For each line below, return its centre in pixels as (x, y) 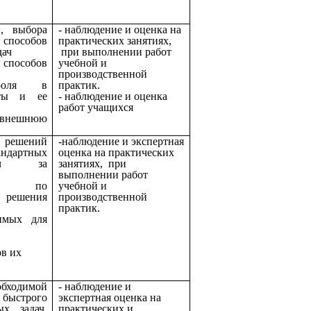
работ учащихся (96, 107)
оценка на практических (116, 152)
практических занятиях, (115, 40)
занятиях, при (92, 163)
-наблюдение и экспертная (121, 141)
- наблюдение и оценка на (120, 29)
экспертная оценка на (110, 297)
